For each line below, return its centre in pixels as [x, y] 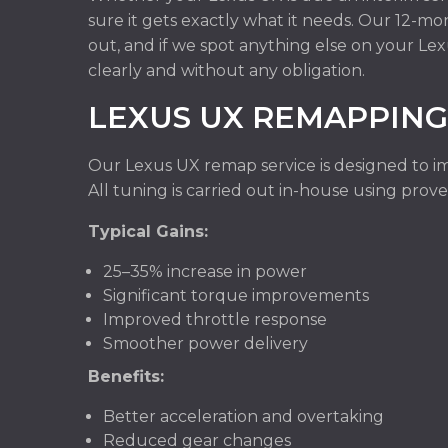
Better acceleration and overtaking [243, 416]
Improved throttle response [215, 319]
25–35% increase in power [205, 271]
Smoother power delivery [205, 343]
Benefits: [126, 376]
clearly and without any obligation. [226, 70]
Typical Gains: [148, 231]
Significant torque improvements [236, 295]
